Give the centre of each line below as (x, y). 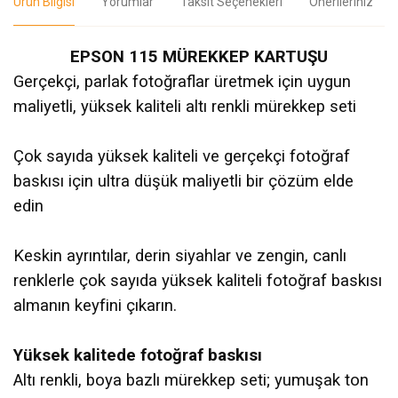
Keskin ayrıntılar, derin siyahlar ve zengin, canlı (180, 255)
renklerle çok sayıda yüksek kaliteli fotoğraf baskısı (198, 280)
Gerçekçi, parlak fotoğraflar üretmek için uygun (182, 81)
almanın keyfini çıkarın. (95, 305)
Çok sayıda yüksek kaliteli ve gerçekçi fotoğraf (182, 156)
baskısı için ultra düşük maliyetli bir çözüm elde (183, 181)
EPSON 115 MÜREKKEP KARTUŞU (199, 56)
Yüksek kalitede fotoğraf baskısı (138, 355)
